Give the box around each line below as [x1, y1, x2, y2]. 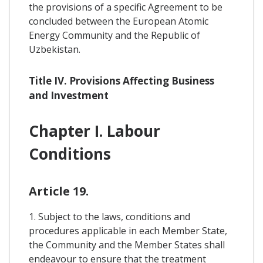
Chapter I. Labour [29, 120, 160, 141]
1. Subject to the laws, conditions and [29, 210, 190, 223]
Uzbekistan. [29, 42, 80, 56]
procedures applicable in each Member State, [29, 224, 227, 237]
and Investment [29, 89, 109, 103]
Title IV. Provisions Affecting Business [29, 74, 214, 88]
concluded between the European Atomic [29, 14, 208, 28]
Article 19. [29, 183, 89, 199]
